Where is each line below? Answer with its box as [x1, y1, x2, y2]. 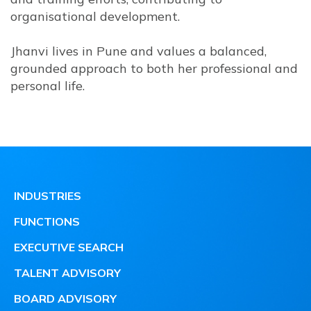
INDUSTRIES [14, 189, 81, 203]
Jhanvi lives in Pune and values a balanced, [10, 43, 267, 59]
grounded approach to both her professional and [10, 60, 298, 76]
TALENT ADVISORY [14, 266, 121, 280]
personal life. [10, 78, 85, 94]
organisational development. [10, 8, 180, 24]
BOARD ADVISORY [14, 292, 117, 305]
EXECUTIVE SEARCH [14, 240, 124, 254]
